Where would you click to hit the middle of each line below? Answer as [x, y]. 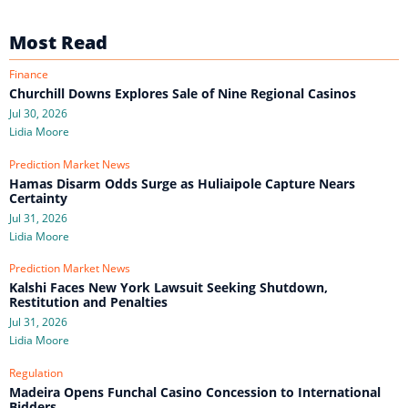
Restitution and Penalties [88, 302]
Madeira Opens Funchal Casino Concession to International [195, 392]
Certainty [38, 198]
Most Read [61, 43]
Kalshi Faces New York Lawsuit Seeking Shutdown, [168, 288]
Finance [29, 75]
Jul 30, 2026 [38, 114]
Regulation [36, 372]
